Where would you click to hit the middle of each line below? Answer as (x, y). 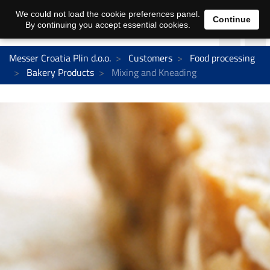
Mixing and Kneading (153, 72)
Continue (232, 19)
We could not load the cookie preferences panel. (108, 14)
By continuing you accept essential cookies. (108, 25)
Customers (150, 58)
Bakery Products (60, 72)
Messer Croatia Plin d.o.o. (60, 58)
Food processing (222, 58)
